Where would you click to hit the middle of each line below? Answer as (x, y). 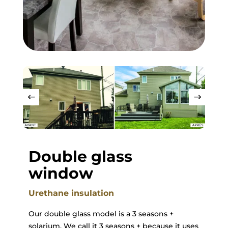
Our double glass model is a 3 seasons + (101, 214)
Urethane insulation (71, 193)
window (61, 174)
